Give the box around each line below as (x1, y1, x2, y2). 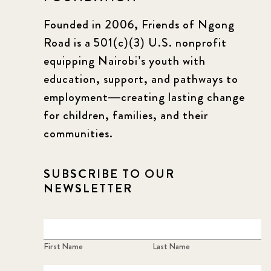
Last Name (152, 240, 190, 252)
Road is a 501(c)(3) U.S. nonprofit (44, 33, 227, 51)
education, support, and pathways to (44, 70, 238, 88)
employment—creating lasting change (44, 88, 245, 106)
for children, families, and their (44, 106, 208, 124)
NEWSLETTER (44, 179, 132, 197)
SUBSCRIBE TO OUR (44, 165, 175, 183)
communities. (44, 124, 113, 142)
